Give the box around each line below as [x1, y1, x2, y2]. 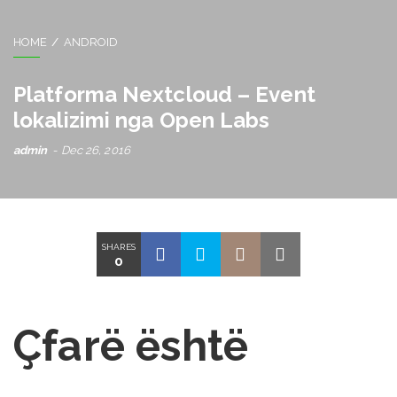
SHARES [101, 241, 136, 252]
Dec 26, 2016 [60, 143, 130, 157]
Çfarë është [13, 320, 249, 370]
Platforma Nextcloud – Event [13, 81, 315, 107]
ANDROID [63, 35, 119, 49]
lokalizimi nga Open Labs [13, 106, 270, 133]
